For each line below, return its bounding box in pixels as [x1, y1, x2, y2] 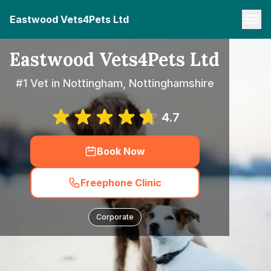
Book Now [96, 145, 145, 157]
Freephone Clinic [80, 177, 162, 189]
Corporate [96, 212, 134, 221]
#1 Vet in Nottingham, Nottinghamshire [15, 77, 214, 90]
